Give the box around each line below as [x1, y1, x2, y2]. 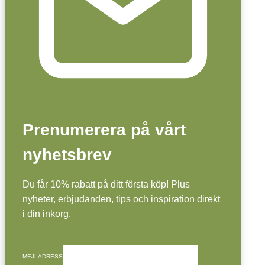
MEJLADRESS [22, 253, 63, 260]
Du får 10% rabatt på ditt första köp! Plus [22, 179, 190, 189]
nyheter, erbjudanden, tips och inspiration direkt [22, 193, 220, 204]
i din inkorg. [22, 208, 71, 219]
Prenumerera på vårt [22, 120, 186, 139]
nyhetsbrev [22, 145, 112, 164]
